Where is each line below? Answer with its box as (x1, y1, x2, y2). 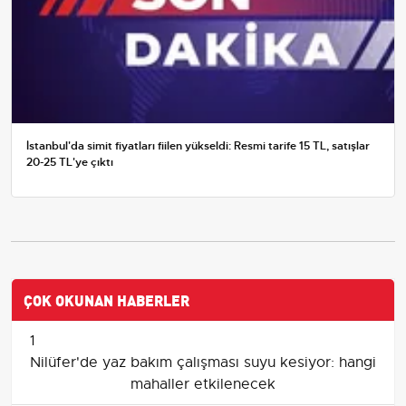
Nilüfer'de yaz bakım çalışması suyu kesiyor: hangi (30, 353, 376, 372)
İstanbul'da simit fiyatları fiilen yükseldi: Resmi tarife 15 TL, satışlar (26, 139, 370, 154)
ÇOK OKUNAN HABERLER (24, 288, 189, 311)
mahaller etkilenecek (130, 375, 275, 394)
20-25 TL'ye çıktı (26, 155, 113, 170)
